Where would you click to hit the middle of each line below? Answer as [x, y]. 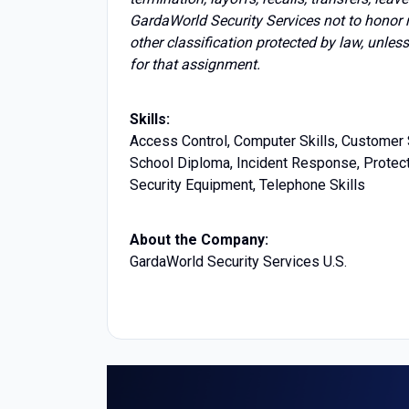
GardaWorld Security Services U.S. [238, 262]
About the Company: [199, 240]
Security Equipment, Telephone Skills [247, 185]
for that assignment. [195, 64]
